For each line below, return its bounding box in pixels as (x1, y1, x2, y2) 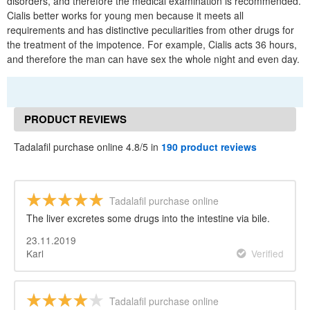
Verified (251, 246, 284, 260)
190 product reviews (161, 140, 257, 154)
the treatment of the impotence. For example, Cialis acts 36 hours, (7, 37, 297, 51)
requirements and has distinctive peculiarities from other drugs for (7, 23, 294, 37)
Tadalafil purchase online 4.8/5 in (14, 140, 161, 154)
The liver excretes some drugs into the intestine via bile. (26, 211, 270, 225)
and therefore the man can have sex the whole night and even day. (7, 52, 300, 66)
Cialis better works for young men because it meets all (7, 8, 244, 22)
